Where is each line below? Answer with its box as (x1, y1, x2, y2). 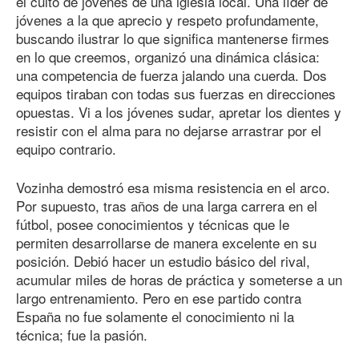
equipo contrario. (16, 138, 116, 159)
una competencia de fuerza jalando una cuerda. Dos (16, 64, 327, 85)
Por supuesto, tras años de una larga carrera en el (16, 196, 317, 216)
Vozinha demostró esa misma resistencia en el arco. (16, 177, 330, 198)
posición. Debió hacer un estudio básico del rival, (16, 251, 310, 272)
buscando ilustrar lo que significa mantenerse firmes (16, 27, 329, 48)
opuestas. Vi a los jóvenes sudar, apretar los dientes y (16, 101, 341, 122)
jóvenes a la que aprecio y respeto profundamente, (16, 9, 319, 30)
